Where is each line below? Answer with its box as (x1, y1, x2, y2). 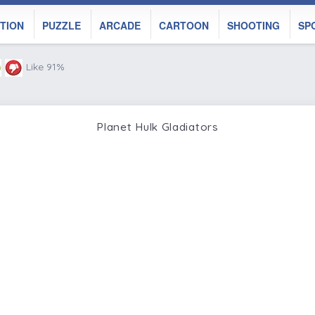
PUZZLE (42, 18, 81, 32)
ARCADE (99, 18, 141, 32)
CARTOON (159, 18, 209, 32)
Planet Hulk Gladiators (96, 119, 219, 134)
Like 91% (26, 60, 65, 73)
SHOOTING (227, 18, 280, 32)
